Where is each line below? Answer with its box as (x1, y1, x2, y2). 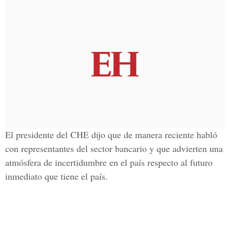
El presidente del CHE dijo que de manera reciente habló (5, 128, 217, 141)
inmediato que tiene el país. (5, 170, 108, 182)
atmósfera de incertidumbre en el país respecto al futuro (5, 156, 213, 168)
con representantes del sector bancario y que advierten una (5, 142, 223, 155)
